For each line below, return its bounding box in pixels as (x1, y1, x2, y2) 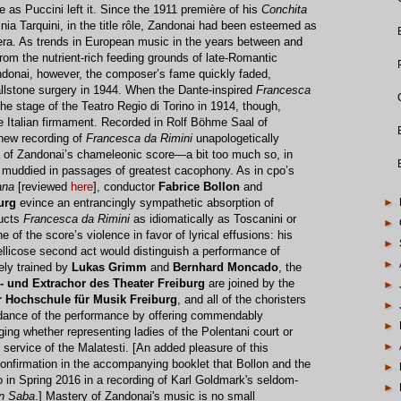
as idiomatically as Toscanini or (130, 212, 296, 226)
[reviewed (14, 180, 71, 194)
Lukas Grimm (72, 260, 147, 275)
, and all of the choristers (177, 293, 306, 307)
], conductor (93, 180, 158, 194)
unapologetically (192, 132, 279, 146)
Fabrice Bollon (158, 180, 240, 194)
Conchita (261, 3, 307, 17)
